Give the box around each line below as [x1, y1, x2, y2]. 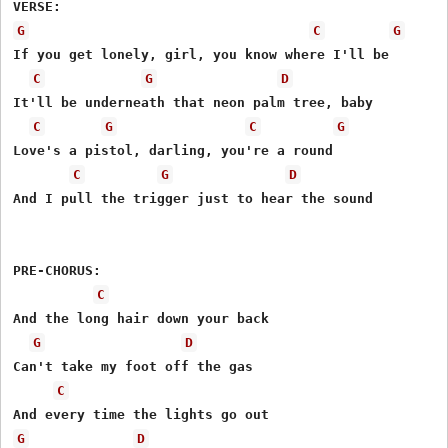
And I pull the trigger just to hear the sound [13, 190, 374, 206]
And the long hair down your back [13, 310, 270, 326]
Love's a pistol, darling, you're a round [13, 142, 334, 158]
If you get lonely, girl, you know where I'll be [13, 46, 390, 62]
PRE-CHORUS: [13, 262, 102, 278]
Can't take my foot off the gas [13, 358, 254, 374]
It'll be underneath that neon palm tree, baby [13, 94, 374, 110]
